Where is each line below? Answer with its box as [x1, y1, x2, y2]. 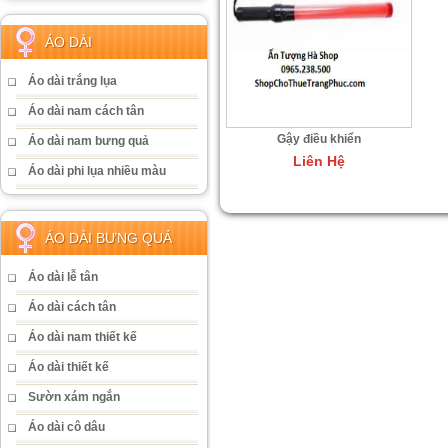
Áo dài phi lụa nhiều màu [28, 164, 166, 178]
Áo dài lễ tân [28, 270, 98, 284]
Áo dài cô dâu [28, 420, 105, 434]
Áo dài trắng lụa [28, 74, 117, 88]
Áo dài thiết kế [28, 360, 109, 374]
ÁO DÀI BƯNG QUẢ [45, 230, 172, 246]
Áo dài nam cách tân [28, 104, 144, 118]
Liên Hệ [292, 153, 345, 169]
